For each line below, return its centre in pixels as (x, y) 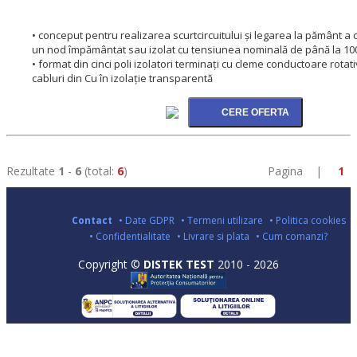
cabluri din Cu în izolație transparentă (122, 78)
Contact (92, 221)
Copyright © (111, 265)
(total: (99, 171)
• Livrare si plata (213, 237)
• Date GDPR (146, 221)
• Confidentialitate (130, 237)
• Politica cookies (307, 221)
